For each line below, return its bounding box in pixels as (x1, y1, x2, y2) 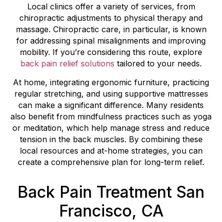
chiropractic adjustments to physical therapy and (19, 13, 203, 23)
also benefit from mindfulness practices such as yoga (10, 111, 212, 121)
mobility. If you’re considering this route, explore (20, 47, 202, 57)
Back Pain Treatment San (17, 182, 205, 202)
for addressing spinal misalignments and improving (16, 36, 206, 46)
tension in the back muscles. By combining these (19, 134, 203, 144)
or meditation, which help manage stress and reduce (12, 122, 210, 133)
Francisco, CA (58, 201, 164, 221)
